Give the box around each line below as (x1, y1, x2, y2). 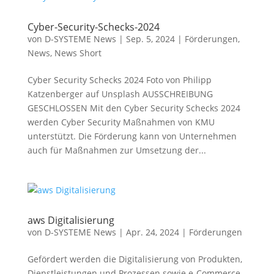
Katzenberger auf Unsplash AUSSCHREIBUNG (27, 88, 213, 100)
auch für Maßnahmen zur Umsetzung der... (27, 144, 206, 156)
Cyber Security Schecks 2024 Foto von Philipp (27, 74, 212, 86)
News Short (54, 47, 102, 59)
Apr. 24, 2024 (125, 226, 179, 238)
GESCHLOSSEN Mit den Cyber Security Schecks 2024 (27, 102, 240, 114)
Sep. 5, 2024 (125, 33, 175, 45)
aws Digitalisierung (27, 213, 114, 227)
